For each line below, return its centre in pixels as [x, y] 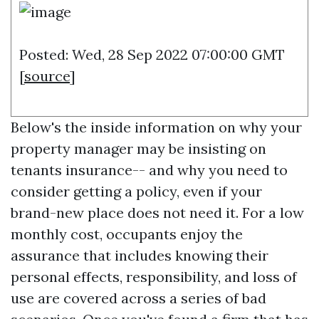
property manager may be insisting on [138, 148]
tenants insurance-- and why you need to [149, 170]
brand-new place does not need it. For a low [157, 213]
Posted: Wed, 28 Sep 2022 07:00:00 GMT [152, 54]
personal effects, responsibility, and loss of [154, 277]
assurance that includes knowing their [140, 255]
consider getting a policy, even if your [136, 191]
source [47, 76]
